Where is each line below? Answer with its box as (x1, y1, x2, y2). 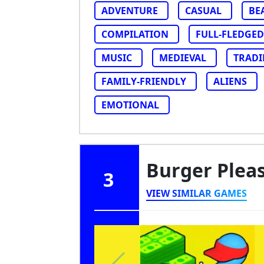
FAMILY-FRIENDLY (101, 75, 186, 88)
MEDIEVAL (159, 51, 206, 64)
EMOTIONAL (101, 98, 159, 111)
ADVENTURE (101, 4, 158, 17)
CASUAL (185, 4, 222, 17)
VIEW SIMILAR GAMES (146, 187, 247, 200)
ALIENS (213, 75, 247, 88)
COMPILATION (101, 28, 169, 41)
